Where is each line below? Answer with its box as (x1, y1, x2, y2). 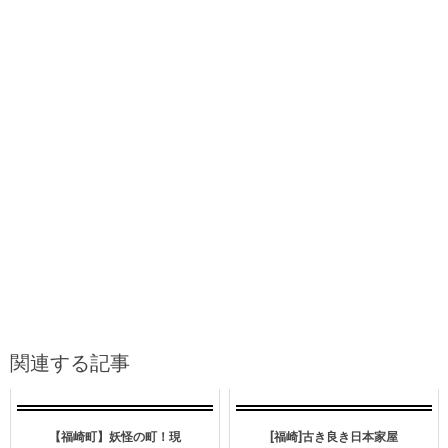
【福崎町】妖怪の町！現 (49, 426, 181, 444)
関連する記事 (10, 345, 130, 376)
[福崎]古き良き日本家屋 (270, 426, 398, 444)
